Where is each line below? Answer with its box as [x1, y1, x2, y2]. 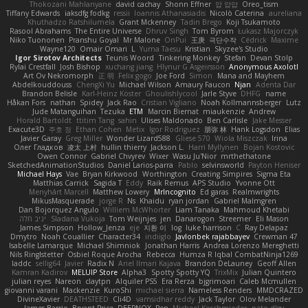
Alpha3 [122, 267, 147, 277]
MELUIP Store [71, 267, 118, 277]
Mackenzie [62, 285, 100, 295]
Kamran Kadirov [11, 267, 67, 277]
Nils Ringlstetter [10, 249, 64, 259]
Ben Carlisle [207, 115, 248, 125]
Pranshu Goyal [68, 34, 119, 45]
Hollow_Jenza [77, 222, 125, 232]
